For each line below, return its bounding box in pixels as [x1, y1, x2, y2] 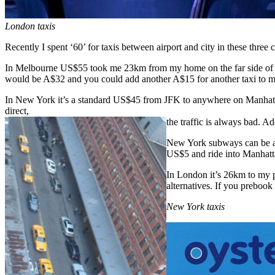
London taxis [5, 20, 58, 31]
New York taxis [166, 201, 225, 212]
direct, [5, 105, 29, 116]
